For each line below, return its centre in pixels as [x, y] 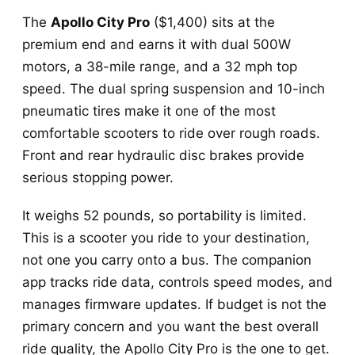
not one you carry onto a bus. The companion [167, 260]
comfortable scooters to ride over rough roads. [171, 133]
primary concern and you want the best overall [170, 326]
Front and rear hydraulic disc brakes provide [163, 155]
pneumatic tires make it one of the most [149, 111]
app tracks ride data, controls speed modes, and [177, 282]
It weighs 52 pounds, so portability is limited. [164, 216]
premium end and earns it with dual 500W [157, 44]
